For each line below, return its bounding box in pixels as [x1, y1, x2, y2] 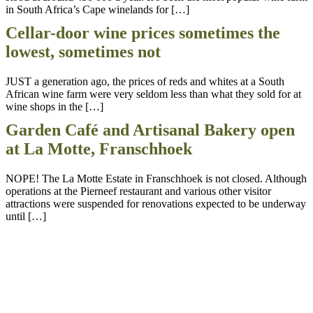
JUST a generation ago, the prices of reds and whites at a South [6, 75, 284, 87]
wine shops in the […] [6, 100, 103, 112]
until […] [6, 210, 46, 222]
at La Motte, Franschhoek [6, 140, 192, 159]
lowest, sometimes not [6, 42, 161, 61]
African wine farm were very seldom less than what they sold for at [6, 87, 301, 100]
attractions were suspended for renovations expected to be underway [6, 197, 306, 210]
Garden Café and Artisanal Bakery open [6, 121, 295, 140]
